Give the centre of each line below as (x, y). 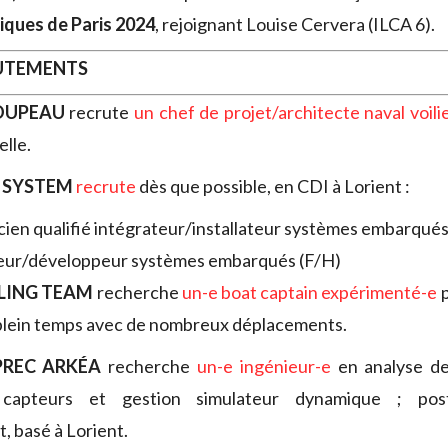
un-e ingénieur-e (264, 366)
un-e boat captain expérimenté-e (309, 292)
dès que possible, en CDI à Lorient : (273, 186)
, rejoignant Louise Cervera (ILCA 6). (295, 24)
